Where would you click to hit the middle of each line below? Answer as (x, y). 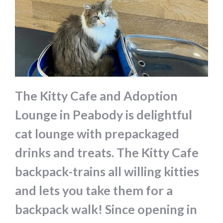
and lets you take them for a (94, 190)
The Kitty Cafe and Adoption (96, 95)
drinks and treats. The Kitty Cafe (107, 152)
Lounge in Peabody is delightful (104, 114)
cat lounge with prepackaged (97, 133)
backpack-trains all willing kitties (107, 171)
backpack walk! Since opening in (106, 209)
